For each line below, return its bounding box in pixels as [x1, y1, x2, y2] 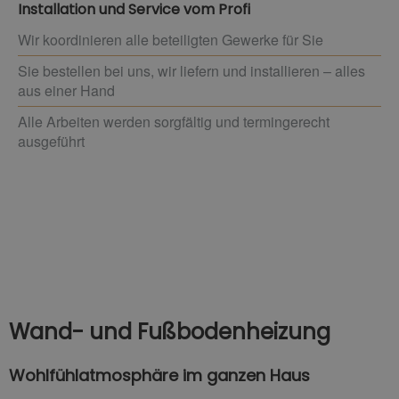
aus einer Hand [18, 79, 115, 101]
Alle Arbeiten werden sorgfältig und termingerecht [18, 110, 330, 132]
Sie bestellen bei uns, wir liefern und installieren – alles [18, 60, 365, 81]
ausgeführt [18, 130, 85, 151]
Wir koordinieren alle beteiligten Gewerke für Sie [18, 28, 323, 50]
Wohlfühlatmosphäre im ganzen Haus [9, 363, 310, 387]
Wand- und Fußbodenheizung [9, 316, 330, 346]
